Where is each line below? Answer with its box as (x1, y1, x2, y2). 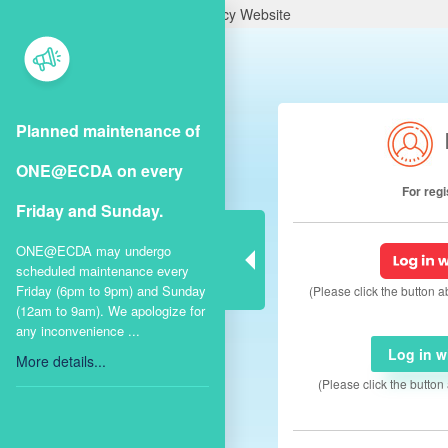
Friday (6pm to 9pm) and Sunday (15, 280, 206, 300)
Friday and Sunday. (15, 198, 163, 222)
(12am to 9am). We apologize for (15, 300, 205, 320)
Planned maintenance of (15, 118, 200, 142)
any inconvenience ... (15, 320, 140, 340)
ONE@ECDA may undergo (15, 240, 171, 260)
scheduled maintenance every (15, 260, 189, 280)
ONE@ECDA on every (15, 158, 183, 182)
